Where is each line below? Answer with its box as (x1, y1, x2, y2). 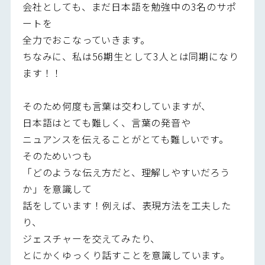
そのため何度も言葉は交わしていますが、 (22, 98, 212, 113)
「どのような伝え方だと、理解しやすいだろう (22, 164, 230, 179)
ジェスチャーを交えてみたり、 (22, 231, 161, 245)
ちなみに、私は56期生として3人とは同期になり (22, 49, 239, 63)
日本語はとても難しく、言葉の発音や (22, 115, 191, 130)
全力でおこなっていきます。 (22, 32, 150, 47)
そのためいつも (22, 148, 92, 163)
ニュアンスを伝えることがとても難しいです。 (22, 131, 229, 146)
